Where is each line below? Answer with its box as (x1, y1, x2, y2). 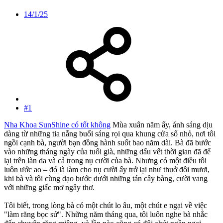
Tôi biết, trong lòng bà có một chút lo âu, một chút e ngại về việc (4, 201, 207, 210)
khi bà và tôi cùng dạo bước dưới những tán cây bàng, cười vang (4, 174, 208, 183)
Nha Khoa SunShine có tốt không (4, 120, 111, 129)
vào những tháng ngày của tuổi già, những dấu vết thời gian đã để (4, 147, 211, 156)
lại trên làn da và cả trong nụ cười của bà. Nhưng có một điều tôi (4, 156, 207, 165)
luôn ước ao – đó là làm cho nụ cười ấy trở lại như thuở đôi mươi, (4, 165, 210, 174)
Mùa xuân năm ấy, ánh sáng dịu (111, 120, 213, 129)
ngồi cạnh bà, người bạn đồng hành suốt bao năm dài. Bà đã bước (4, 138, 211, 147)
